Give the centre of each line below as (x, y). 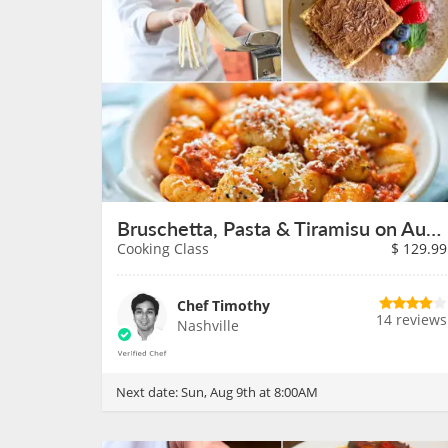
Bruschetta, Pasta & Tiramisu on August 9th (433, 228)
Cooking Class (163, 248)
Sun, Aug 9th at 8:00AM (249, 392)
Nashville (208, 325)
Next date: (148, 392)
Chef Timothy (223, 305)
